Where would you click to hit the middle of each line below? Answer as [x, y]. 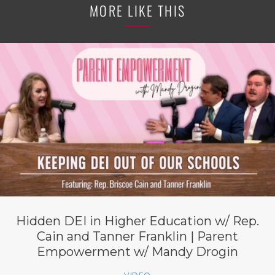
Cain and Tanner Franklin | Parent [137, 237]
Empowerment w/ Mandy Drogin [137, 252]
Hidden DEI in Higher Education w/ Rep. [137, 221]
